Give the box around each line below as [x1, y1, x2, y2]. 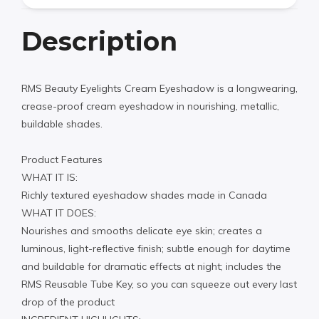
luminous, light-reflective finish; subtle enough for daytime [21, 242, 291, 256]
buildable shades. [21, 117, 103, 130]
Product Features [21, 153, 103, 167]
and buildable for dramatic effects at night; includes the [21, 260, 281, 273]
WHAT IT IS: [21, 171, 78, 184]
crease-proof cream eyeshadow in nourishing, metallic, [21, 99, 279, 113]
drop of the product [21, 296, 115, 309]
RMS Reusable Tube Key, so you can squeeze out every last [21, 278, 297, 291]
